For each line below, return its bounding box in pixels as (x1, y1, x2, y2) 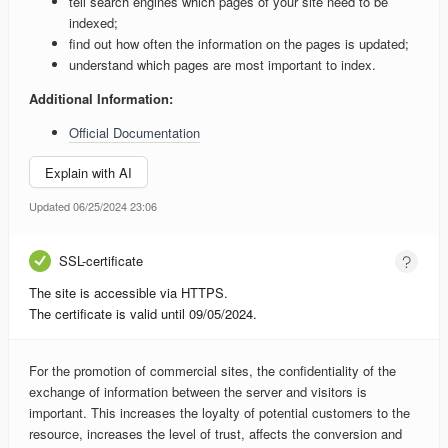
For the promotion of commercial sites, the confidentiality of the (29, 361, 396, 381)
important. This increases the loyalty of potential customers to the (29, 403, 410, 423)
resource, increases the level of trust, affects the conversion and (29, 424, 402, 444)
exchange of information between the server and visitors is (29, 382, 367, 402)
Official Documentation (69, 123, 200, 143)
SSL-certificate (59, 251, 143, 271)
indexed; (69, 13, 118, 33)
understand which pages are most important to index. (69, 55, 376, 75)
